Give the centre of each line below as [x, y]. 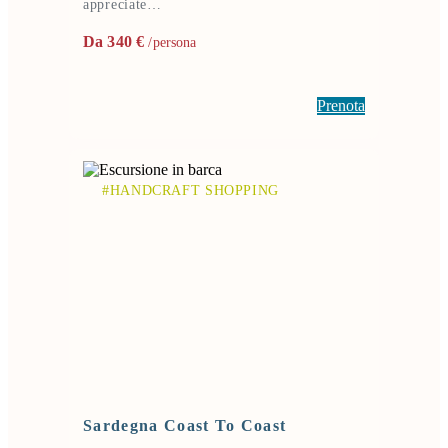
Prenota [341, 105]
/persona [170, 42]
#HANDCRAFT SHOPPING [190, 190]
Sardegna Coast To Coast [185, 425]
